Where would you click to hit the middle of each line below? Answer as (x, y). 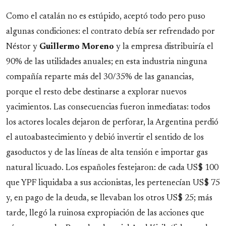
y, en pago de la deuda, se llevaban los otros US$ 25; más (109, 199)
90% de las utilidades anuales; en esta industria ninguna (107, 62)
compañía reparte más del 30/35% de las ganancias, (100, 77)
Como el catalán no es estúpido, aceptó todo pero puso (106, 17)
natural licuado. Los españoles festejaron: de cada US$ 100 (112, 168)
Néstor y (23, 47)
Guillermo (60, 47)
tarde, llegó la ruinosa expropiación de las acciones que (105, 214)
